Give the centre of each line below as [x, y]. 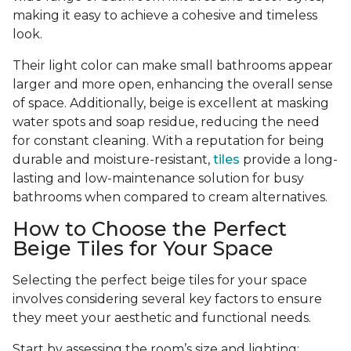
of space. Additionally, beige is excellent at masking [171, 103]
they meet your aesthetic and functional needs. [163, 318]
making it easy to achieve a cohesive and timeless [165, 16]
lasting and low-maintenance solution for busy [158, 179]
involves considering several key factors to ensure [167, 299]
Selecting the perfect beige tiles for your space [160, 280]
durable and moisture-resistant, [113, 160]
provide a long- [289, 160]
